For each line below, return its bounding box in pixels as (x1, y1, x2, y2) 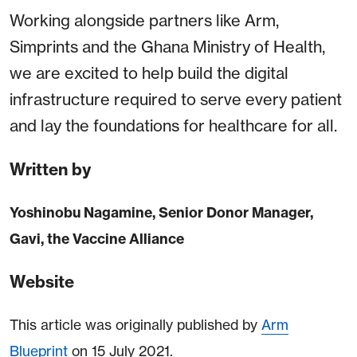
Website (10, 272, 74, 292)
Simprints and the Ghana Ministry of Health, (10, 37, 325, 57)
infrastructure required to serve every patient (10, 89, 342, 110)
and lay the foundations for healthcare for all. (10, 116, 337, 136)
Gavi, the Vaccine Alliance (10, 230, 184, 249)
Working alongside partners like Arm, (10, 10, 279, 31)
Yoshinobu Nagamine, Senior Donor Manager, (10, 204, 313, 222)
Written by (10, 159, 91, 180)
